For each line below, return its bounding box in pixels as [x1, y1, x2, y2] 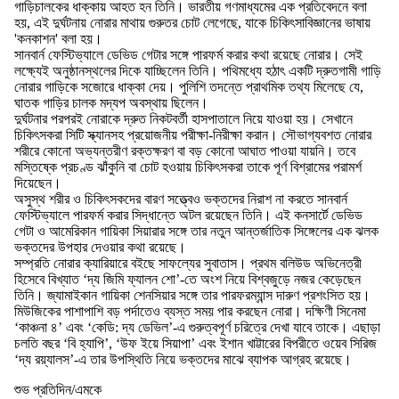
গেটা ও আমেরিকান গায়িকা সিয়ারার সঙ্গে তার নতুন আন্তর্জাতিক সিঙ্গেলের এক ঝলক [14, 223, 379, 239]
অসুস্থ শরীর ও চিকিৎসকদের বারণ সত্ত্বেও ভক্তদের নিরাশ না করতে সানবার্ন [14, 191, 347, 207]
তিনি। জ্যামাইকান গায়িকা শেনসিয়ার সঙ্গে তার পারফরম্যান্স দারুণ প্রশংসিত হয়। [14, 287, 370, 303]
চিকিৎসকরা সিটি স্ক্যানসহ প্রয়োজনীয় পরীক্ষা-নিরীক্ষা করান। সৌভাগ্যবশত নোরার [14, 126, 371, 142]
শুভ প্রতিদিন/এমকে [14, 381, 102, 397]
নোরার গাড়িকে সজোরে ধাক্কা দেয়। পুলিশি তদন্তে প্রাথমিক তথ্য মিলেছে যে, [14, 78, 363, 94]
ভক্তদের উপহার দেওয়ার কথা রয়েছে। [14, 239, 186, 255]
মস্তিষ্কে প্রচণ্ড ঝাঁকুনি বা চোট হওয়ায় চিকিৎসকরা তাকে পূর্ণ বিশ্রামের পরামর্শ [14, 159, 362, 175]
